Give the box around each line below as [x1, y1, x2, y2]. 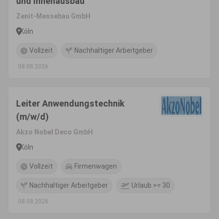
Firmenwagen [74, 162, 117, 170]
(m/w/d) [16, 111, 49, 122]
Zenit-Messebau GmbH [16, 12, 90, 20]
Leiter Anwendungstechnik [16, 98, 125, 109]
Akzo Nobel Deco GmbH [16, 128, 93, 136]
